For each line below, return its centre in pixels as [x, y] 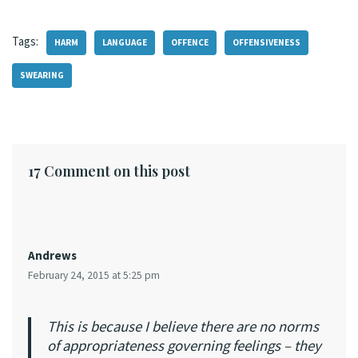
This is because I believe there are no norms [183, 326]
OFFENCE [190, 42]
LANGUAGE [125, 42]
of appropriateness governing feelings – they [184, 346]
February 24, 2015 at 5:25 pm [94, 275]
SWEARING [42, 75]
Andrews [52, 255]
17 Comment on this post [109, 171]
